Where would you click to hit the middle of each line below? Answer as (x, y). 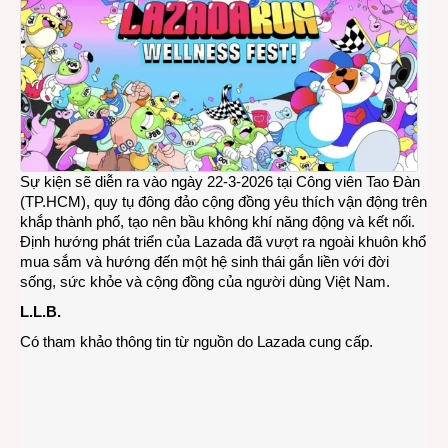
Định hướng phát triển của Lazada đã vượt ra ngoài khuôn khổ (223, 241)
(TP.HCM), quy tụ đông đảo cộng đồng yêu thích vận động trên (223, 201)
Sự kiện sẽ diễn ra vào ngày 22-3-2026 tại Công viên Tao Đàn (220, 181)
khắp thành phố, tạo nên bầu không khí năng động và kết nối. (217, 221)
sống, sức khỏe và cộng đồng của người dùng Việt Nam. (205, 281)
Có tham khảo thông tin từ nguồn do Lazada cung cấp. (196, 341)
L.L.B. (40, 311)
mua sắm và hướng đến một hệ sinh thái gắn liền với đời (204, 261)
